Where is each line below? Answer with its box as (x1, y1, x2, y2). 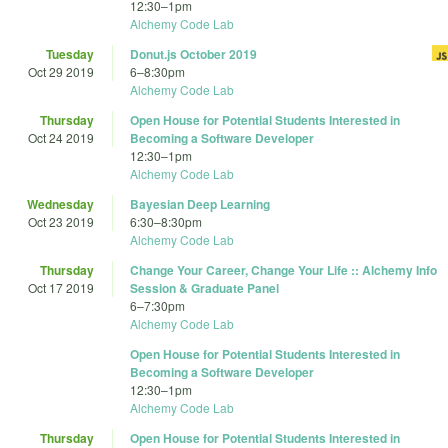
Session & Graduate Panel (130, 279, 279, 298)
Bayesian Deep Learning (130, 195, 270, 214)
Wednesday (27, 195, 94, 214)
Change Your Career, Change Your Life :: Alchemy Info (130, 261, 437, 280)
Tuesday (46, 45, 94, 64)
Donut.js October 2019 (130, 45, 257, 64)
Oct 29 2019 (28, 63, 94, 81)
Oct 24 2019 (28, 129, 94, 147)
